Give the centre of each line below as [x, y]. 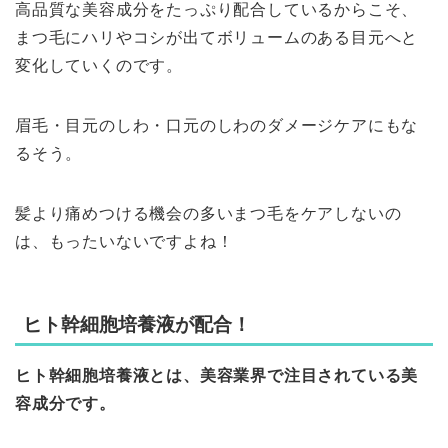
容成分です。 [65, 403]
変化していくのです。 [99, 66]
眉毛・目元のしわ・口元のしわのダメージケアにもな [217, 126]
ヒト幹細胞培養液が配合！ [137, 324]
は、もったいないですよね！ [124, 242]
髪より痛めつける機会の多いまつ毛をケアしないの [208, 214]
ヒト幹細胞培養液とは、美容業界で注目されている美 [217, 375]
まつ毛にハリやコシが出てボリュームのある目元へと [217, 38]
